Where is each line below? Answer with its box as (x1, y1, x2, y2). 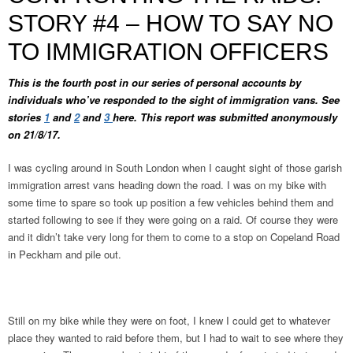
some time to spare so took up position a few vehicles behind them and (8, 195, 333, 210)
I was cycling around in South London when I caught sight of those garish (8, 160, 342, 175)
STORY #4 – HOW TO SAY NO (8, 10, 333, 36)
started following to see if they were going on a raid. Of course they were (8, 212, 338, 227)
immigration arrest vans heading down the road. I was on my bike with (8, 177, 326, 192)
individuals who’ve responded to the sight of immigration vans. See (8, 92, 340, 107)
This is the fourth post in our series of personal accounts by (8, 75, 301, 90)
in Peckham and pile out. (8, 247, 121, 262)
